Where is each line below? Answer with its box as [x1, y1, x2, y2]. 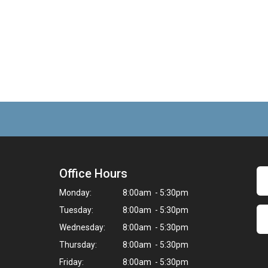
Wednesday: [59, 223, 105, 233]
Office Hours [59, 166, 127, 181]
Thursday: [59, 240, 97, 250]
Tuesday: [59, 205, 93, 215]
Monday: [59, 188, 92, 198]
